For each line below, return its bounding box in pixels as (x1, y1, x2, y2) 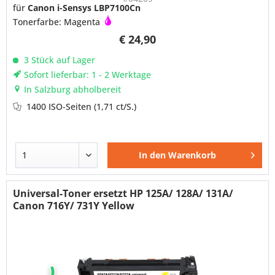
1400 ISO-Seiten (26, 101, 95, 113)
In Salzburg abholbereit (21, 83, 122, 96)
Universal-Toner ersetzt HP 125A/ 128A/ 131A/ (13, 187, 234, 201)
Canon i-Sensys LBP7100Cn (28, 2, 141, 14)
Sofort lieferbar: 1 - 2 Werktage (21, 69, 152, 81)
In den (139, 149, 166, 161)
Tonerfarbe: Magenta (13, 16, 103, 28)
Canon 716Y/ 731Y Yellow (13, 199, 135, 213)
